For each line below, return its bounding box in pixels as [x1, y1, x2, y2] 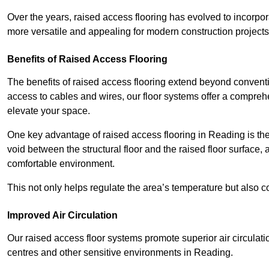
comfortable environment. [7, 159, 117, 169]
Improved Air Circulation [7, 210, 118, 221]
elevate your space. [7, 106, 90, 116]
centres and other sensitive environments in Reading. [7, 247, 235, 258]
